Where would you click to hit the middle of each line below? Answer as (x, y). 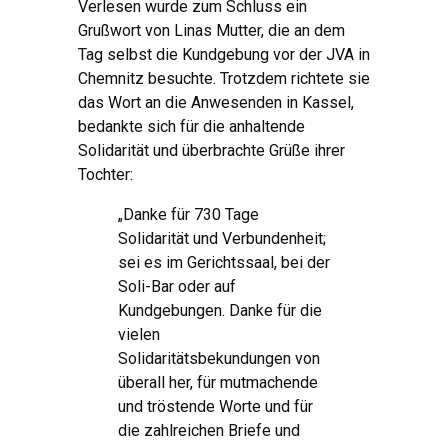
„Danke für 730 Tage (188, 215)
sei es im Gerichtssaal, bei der (224, 263)
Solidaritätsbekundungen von (219, 359)
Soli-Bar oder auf (177, 287)
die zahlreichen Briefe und (209, 431)
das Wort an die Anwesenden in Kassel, (216, 103)
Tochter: (105, 175)
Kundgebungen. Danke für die (220, 311)
